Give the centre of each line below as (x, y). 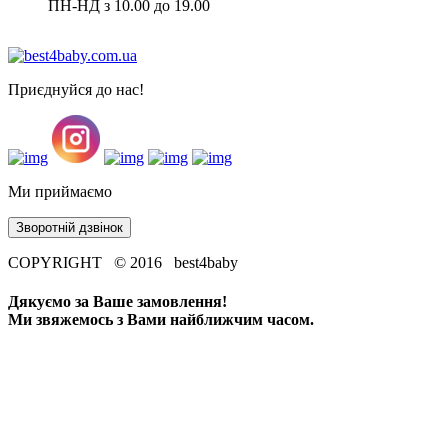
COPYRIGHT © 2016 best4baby (123, 262)
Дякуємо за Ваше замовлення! (117, 301)
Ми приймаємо (60, 191)
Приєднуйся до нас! (76, 89)
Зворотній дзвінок (69, 227)
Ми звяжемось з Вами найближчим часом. (161, 319)
